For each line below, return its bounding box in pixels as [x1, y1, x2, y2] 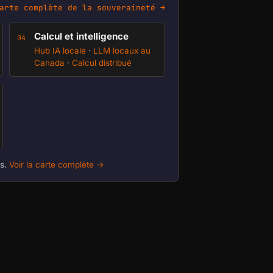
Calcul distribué [72, 58, 132, 68]
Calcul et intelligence [34, 30, 129, 42]
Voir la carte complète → [9, 160, 104, 169]
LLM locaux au [93, 46, 151, 55]
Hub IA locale [34, 46, 86, 55]
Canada [34, 58, 65, 68]
